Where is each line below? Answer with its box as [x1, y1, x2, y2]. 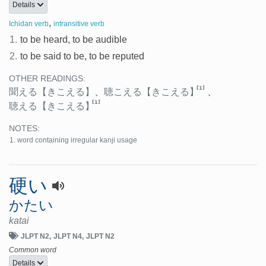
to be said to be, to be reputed [20, 50, 145, 61]
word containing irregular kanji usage [17, 135, 138, 144]
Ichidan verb [9, 19, 49, 28]
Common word [9, 245, 56, 254]
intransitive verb [53, 19, 104, 28]
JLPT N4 [53, 232, 82, 240]
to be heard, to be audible [20, 34, 128, 45]
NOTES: [9, 123, 40, 133]
